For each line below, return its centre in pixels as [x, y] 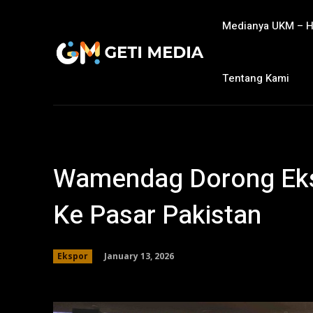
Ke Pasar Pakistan [157, 216]
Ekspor [73, 256]
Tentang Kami [256, 78]
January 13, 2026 [139, 256]
